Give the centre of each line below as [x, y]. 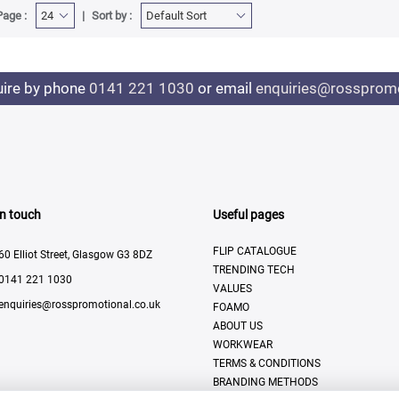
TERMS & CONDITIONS [267, 363]
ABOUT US [238, 326]
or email [225, 89]
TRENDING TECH [254, 269]
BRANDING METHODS [265, 382]
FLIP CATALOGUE [255, 251]
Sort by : [111, 16]
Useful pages [248, 214]
